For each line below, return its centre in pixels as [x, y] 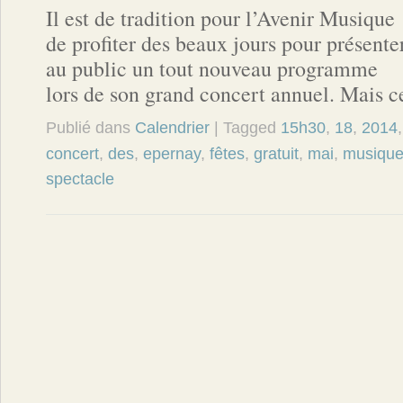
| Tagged [247, 128]
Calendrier [172, 128]
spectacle [80, 179]
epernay [172, 154]
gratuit [276, 154]
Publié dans [90, 128]
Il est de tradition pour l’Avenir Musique [220, 18]
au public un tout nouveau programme [212, 68]
